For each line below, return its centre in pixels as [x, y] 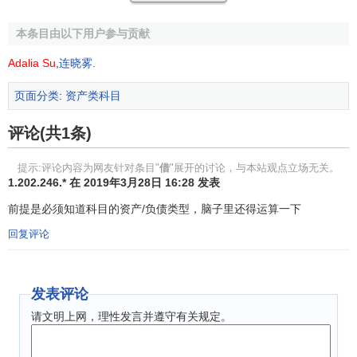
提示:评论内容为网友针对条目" [88, 168]
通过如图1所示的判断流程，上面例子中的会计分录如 [171, 296]
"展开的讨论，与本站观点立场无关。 [255, 168]
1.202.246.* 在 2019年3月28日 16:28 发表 [114, 183]
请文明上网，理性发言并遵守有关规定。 [131, 317]
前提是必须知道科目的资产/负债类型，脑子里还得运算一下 [155, 209]
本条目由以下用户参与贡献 [83, 33]
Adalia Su [32, 63]
